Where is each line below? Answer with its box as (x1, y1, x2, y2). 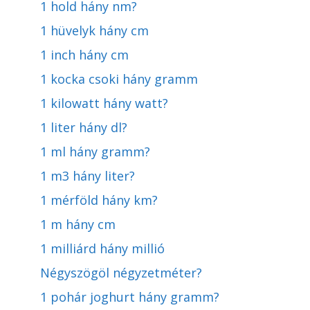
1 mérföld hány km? (40, 191, 158, 208)
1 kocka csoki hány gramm (40, 70, 198, 87)
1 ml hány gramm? (40, 143, 150, 160)
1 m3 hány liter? (40, 167, 135, 184)
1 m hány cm (40, 215, 116, 232)
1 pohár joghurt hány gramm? (40, 288, 219, 305)
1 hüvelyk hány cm (40, 21, 149, 39)
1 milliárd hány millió (40, 239, 165, 257)
